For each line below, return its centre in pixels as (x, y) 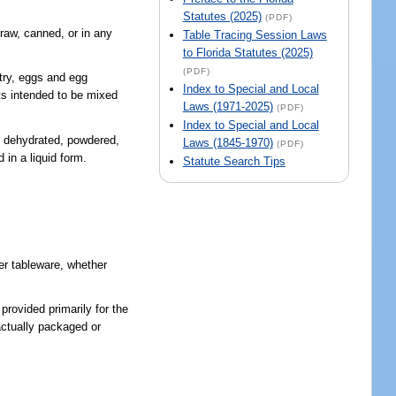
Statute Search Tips (234, 162)
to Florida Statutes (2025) (247, 53)
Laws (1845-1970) (228, 143)
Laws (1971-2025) (228, 107)
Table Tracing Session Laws (255, 35)
